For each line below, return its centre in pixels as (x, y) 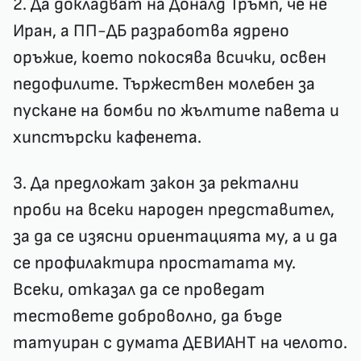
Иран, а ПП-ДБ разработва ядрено (151, 31)
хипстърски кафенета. (109, 137)
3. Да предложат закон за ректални (156, 183)
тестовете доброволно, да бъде (147, 316)
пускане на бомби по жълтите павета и (176, 111)
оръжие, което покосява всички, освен (170, 58)
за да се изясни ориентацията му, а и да (175, 237)
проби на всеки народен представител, (174, 210)
